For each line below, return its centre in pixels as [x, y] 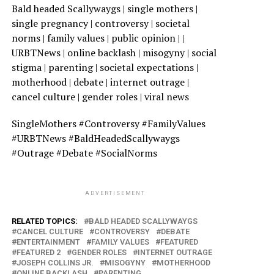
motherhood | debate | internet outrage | [100, 82]
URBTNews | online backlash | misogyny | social [114, 53]
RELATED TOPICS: [44, 221]
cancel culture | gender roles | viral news [100, 97]
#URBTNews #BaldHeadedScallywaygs [95, 139]
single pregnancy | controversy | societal [100, 24]
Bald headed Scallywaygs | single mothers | [104, 9]
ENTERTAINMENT [48, 242]
